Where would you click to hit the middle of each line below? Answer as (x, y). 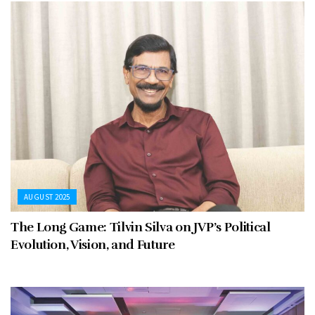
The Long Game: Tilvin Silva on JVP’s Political (141, 227)
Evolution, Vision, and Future (94, 245)
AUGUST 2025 (47, 197)
